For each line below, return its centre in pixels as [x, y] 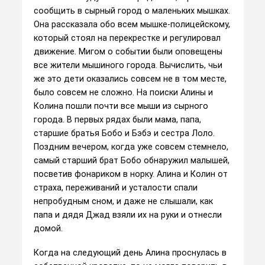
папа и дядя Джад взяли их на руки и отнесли [127, 215]
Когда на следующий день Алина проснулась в [130, 253]
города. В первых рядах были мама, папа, [117, 120]
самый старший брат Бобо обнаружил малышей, [131, 161]
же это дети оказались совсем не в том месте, [130, 79]
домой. [48, 229]
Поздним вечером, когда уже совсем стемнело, [131, 147]
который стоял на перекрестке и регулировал [127, 38]
